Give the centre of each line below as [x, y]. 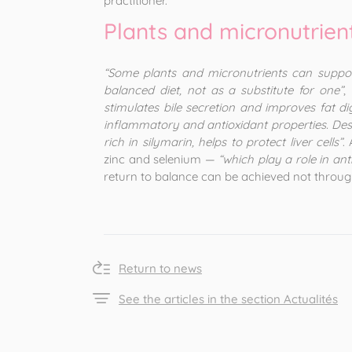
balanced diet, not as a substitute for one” [224, 90]
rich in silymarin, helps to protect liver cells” [223, 142]
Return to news [160, 268]
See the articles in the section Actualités [228, 299]
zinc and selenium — [161, 159]
